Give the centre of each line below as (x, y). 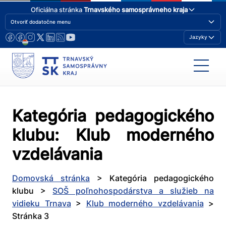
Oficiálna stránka (57, 9)
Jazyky (198, 37)
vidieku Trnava (42, 204)
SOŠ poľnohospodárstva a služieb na (133, 191)
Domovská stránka (51, 178)
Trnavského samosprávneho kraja (135, 9)
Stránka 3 (31, 216)
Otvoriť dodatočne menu (41, 21)
